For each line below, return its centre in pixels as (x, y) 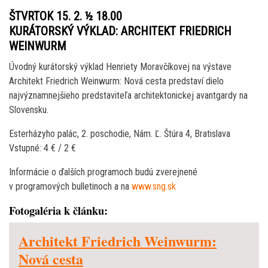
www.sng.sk (154, 187)
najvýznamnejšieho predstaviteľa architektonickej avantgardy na (128, 96)
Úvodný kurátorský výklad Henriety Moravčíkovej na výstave (120, 67)
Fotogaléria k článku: (58, 211)
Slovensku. (29, 110)
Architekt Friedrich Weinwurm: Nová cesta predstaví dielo (116, 81)
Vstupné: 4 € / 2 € (42, 148)
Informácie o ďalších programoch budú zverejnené (103, 172)
